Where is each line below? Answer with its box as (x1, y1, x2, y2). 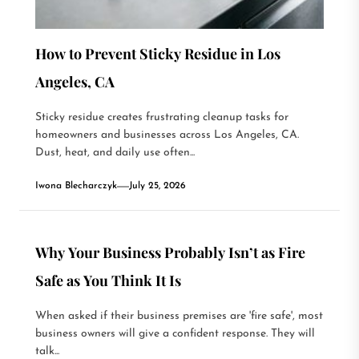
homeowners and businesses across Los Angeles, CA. (35, 129, 299, 141)
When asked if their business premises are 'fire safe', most (35, 310, 323, 322)
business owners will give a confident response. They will (35, 328, 315, 340)
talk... (35, 345, 59, 357)
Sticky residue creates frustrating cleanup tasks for (35, 111, 288, 123)
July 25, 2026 (129, 181, 186, 191)
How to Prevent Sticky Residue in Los (35, 44, 280, 63)
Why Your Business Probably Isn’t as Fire (35, 243, 305, 262)
